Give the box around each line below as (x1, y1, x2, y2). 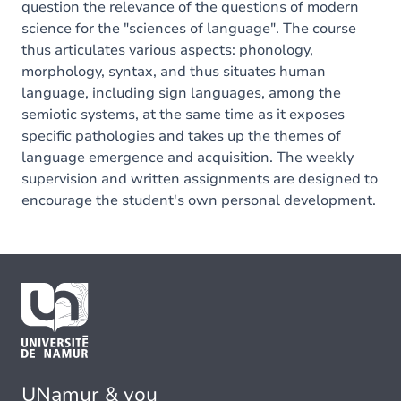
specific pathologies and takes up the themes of (21, 126, 341, 146)
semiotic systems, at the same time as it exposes (21, 105, 345, 124)
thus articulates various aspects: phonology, (21, 40, 313, 60)
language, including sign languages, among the (21, 83, 341, 103)
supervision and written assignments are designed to (21, 169, 378, 189)
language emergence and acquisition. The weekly (21, 148, 354, 167)
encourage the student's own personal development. (21, 191, 376, 210)
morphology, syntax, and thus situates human (21, 62, 326, 81)
